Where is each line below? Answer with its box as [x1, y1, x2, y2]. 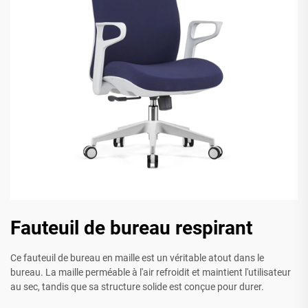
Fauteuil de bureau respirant [10, 217, 252, 240]
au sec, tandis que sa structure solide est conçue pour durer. [10, 281, 264, 293]
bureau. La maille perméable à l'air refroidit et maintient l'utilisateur [10, 267, 291, 278]
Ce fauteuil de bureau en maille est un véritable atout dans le [10, 252, 264, 264]
